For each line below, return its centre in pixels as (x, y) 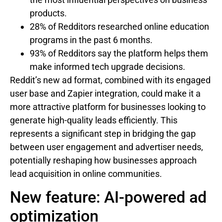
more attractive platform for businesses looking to (108, 107)
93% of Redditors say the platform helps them (119, 54)
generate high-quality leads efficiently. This (94, 120)
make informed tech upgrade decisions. (108, 67)
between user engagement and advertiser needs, (107, 147)
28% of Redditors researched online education (119, 27)
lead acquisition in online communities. (86, 174)
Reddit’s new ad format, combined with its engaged (110, 80)
